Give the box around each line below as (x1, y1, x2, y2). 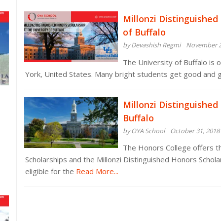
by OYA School (123, 126, 165, 135)
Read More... (74, 166, 118, 176)
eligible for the (25, 166, 74, 176)
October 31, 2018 (170, 126, 220, 135)
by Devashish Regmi (123, 40, 181, 49)
